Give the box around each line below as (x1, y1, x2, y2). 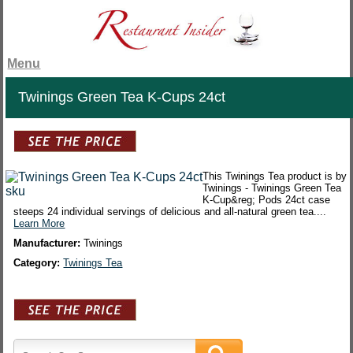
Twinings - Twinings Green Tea (203, 182, 342, 195)
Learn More (13, 217, 65, 230)
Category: (13, 257, 64, 269)
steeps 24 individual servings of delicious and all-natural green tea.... (13, 206, 327, 218)
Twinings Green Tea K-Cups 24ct (18, 89, 226, 106)
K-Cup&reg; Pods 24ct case (203, 194, 331, 206)
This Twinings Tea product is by (203, 170, 347, 183)
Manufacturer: (13, 237, 84, 250)
